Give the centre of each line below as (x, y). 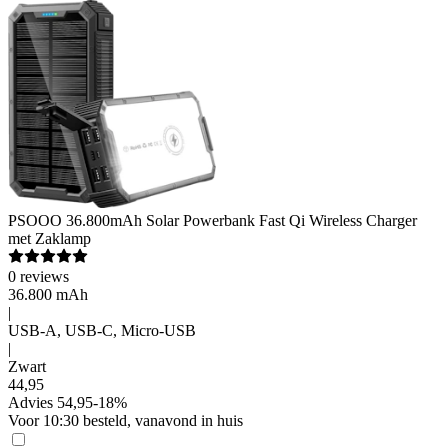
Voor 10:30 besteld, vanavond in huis (125, 420)
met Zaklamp (49, 238)
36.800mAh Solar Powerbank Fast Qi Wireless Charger (241, 220)
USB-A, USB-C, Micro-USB (102, 330)
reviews (44, 276)
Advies (30, 402)
